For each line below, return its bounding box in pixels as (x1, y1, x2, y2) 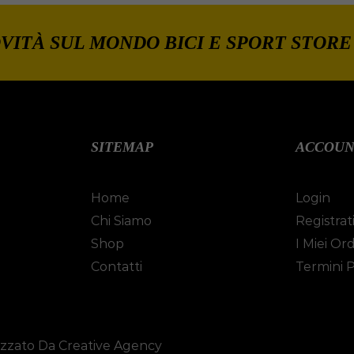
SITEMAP (90, 139, 153, 156)
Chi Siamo (90, 213, 152, 229)
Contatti (90, 259, 142, 275)
